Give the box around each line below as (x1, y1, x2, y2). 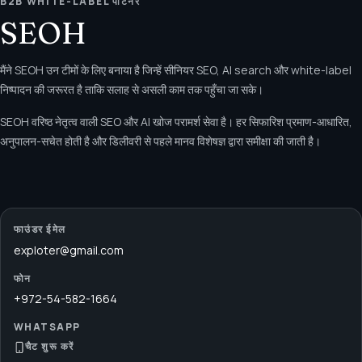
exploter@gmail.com (14, 242, 124, 258)
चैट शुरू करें (25, 339, 74, 353)
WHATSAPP (14, 320, 81, 335)
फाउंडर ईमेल (14, 222, 66, 237)
